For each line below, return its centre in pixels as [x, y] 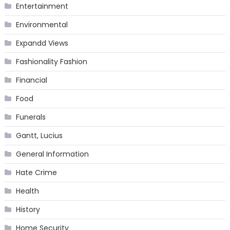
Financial [31, 80]
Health [27, 191]
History [28, 209]
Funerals [31, 117]
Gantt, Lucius [39, 135]
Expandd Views [42, 43]
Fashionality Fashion [51, 61]
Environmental [42, 24]
